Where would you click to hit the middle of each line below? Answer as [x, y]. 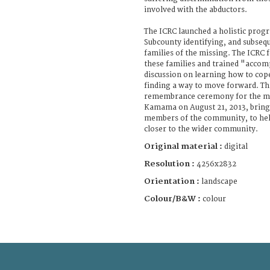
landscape [219, 181]
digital [236, 146]
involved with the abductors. [196, 10]
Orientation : [173, 181]
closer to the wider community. [201, 129]
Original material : [184, 146]
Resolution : [169, 164]
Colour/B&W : [173, 199]
